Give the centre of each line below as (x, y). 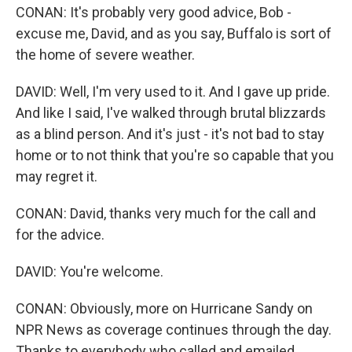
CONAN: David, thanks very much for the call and (166, 213)
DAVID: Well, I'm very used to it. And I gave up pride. (173, 92)
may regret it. (57, 176)
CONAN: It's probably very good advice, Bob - (154, 12)
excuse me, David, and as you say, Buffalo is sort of (174, 33)
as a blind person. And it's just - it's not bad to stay (170, 134)
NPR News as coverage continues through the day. (174, 330)
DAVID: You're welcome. (90, 271)
